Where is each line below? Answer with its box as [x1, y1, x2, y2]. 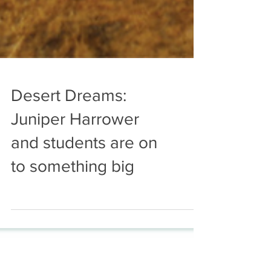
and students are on [11, 158, 157, 177]
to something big [11, 182, 134, 201]
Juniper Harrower [11, 135, 139, 154]
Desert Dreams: [11, 111, 126, 130]
